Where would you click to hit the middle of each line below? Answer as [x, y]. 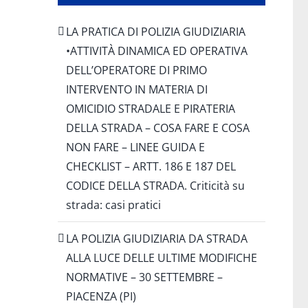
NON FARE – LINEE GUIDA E [135, 147]
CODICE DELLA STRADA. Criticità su [155, 185]
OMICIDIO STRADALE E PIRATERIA [150, 108]
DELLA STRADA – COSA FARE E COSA [157, 128]
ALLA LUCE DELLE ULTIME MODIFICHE [161, 257]
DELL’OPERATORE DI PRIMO [136, 70]
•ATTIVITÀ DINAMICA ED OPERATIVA [156, 51]
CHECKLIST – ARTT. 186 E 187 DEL [151, 166]
